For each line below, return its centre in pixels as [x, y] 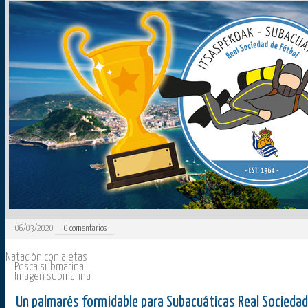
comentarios [88, 229]
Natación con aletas [46, 258]
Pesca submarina [49, 267]
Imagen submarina [53, 277]
